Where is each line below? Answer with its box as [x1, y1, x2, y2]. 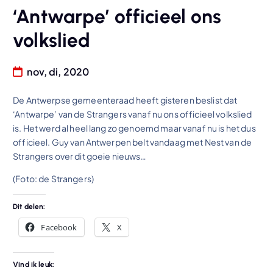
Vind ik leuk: [13, 260, 54, 269]
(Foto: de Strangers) [13, 172, 94, 184]
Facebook [41, 221, 77, 233]
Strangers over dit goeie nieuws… [13, 150, 147, 161]
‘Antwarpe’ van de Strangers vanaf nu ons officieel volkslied [13, 108, 252, 119]
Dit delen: [13, 202, 46, 211]
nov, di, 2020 [25, 65, 90, 78]
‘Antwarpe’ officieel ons [13, 4, 222, 28]
